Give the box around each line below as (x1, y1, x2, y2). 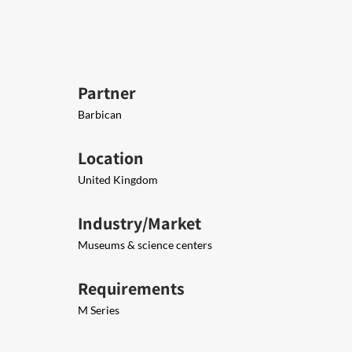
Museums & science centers (78, 238, 212, 251)
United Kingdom (78, 173, 158, 186)
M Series (78, 303, 119, 317)
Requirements (78, 277, 185, 299)
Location (78, 147, 144, 169)
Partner (78, 82, 136, 104)
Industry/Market (78, 212, 201, 234)
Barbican (78, 108, 122, 121)
